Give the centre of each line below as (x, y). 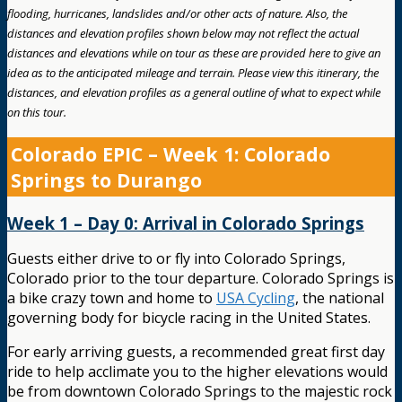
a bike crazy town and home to (112, 298)
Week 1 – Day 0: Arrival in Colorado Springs (186, 223)
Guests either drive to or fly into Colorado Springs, (176, 259)
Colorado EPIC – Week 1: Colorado (170, 153)
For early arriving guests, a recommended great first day (196, 352)
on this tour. (37, 112)
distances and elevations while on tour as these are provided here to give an (194, 52)
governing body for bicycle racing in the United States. (189, 318)
